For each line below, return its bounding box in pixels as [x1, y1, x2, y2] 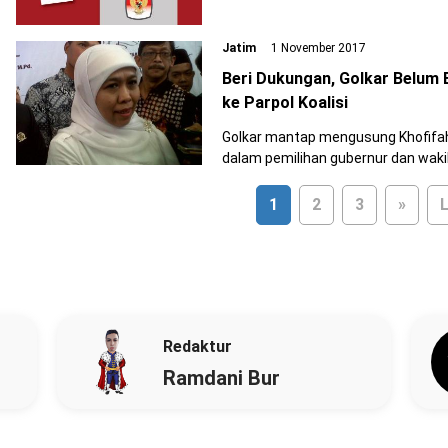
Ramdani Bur [163, 365, 281, 390]
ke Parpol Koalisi [222, 93, 348, 112]
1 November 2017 [268, 41, 366, 55]
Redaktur [163, 336, 233, 356]
